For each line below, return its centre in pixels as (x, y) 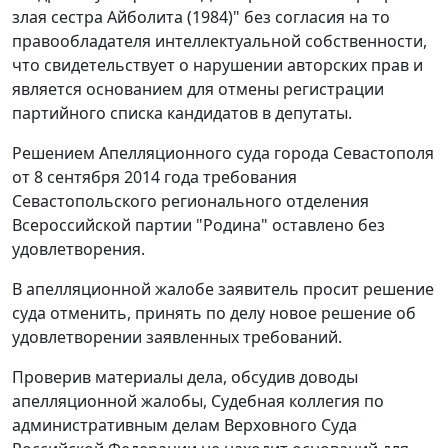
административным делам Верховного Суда (184, 425)
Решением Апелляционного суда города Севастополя (223, 153)
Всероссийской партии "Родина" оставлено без (198, 225)
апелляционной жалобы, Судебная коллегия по (198, 401)
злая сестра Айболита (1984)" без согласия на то (201, 17)
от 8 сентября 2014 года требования (154, 177)
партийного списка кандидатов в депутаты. (182, 113)
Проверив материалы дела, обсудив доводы (185, 377)
